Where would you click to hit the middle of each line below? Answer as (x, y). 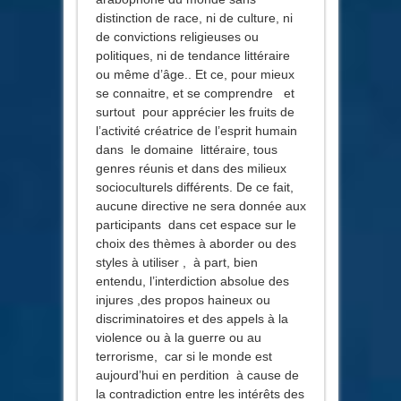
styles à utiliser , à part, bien (176, 262)
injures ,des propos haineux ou (183, 299)
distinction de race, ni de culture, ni (194, 17)
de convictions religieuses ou (177, 36)
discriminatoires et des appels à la (192, 318)
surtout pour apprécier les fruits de (195, 111)
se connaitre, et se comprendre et (195, 93)
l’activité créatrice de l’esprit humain (196, 130)
